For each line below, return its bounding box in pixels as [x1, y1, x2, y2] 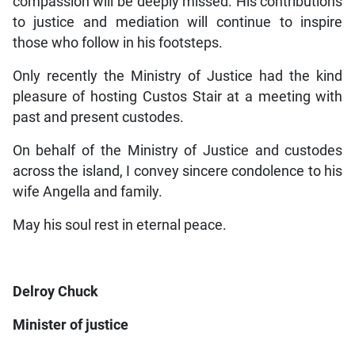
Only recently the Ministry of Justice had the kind [12, 67, 343, 84]
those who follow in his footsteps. [12, 34, 223, 51]
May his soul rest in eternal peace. [12, 216, 227, 233]
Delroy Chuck [12, 283, 98, 300]
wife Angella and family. [12, 183, 162, 200]
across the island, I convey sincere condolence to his [12, 162, 343, 179]
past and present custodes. [12, 109, 184, 125]
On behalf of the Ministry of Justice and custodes [12, 142, 343, 158]
